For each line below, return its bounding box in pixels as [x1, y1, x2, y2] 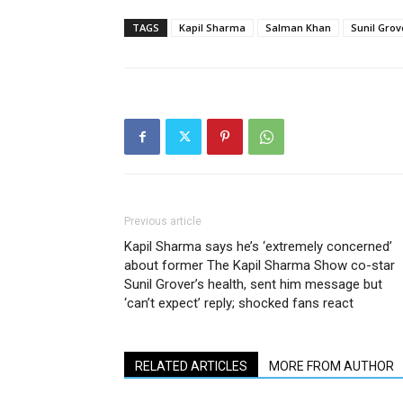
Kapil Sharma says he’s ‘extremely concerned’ [124, 238, 392, 255]
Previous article [124, 215, 201, 228]
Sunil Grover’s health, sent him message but [124, 276, 382, 292]
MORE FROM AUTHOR [269, 359, 394, 373]
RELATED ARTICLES [135, 359, 247, 373]
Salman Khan [265, 21, 331, 34]
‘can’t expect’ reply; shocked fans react [124, 295, 354, 311]
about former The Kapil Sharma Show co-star [124, 257, 395, 273]
